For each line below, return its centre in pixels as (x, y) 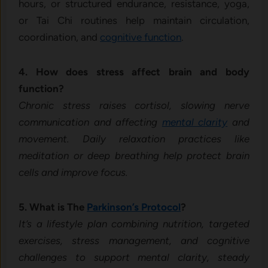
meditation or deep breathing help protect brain (134, 156)
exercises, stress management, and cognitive (134, 241)
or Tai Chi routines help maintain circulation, (134, 21)
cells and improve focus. (74, 173)
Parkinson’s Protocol (134, 207)
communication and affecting (90, 122)
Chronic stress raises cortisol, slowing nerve (134, 106)
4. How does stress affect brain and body (134, 72)
